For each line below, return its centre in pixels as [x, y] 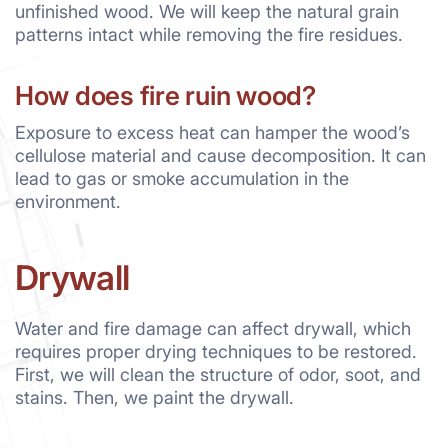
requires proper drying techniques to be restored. [216, 351]
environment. [68, 201]
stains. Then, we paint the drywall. [154, 397]
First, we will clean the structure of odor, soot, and [218, 374]
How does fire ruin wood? [165, 95]
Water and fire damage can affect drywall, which [213, 328]
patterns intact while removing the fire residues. [209, 34]
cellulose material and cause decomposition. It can [220, 155]
